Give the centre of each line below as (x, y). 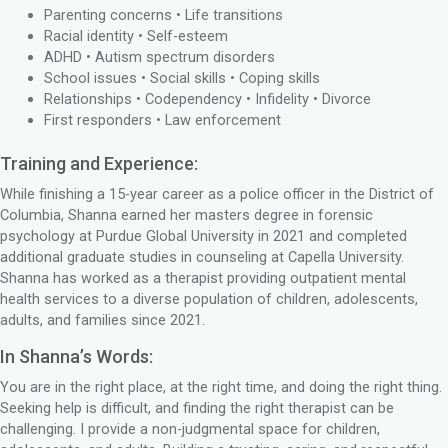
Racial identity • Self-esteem (135, 36)
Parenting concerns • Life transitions (163, 15)
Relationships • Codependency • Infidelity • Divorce (207, 99)
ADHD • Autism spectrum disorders (159, 57)
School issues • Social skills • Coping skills (181, 78)
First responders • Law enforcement (162, 120)
